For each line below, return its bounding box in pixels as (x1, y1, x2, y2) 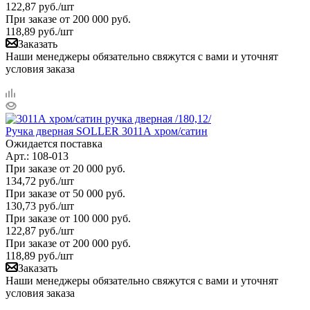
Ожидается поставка (6, 137, 102, 149)
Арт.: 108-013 (6, 149, 69, 162)
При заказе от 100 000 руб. (6, 212, 131, 224)
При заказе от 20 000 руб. (6, 162, 125, 174)
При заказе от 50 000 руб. (6, 187, 125, 199)
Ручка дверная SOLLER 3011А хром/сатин (6, 125, 208, 137)
